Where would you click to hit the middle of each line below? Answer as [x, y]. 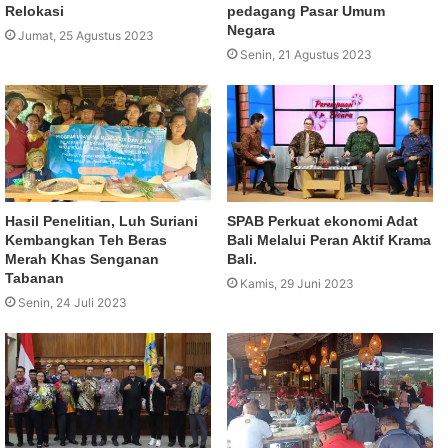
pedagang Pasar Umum [306, 11]
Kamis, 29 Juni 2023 [297, 283]
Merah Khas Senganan [82, 258]
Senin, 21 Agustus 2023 [306, 55]
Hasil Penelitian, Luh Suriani [101, 220]
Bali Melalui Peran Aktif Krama [329, 239]
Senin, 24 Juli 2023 [72, 302]
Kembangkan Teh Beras [86, 239]
